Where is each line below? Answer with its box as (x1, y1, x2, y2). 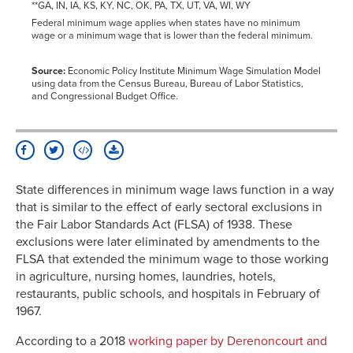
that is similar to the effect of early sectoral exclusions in (16, 199, 322, 215)
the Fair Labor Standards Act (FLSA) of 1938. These (16, 216, 292, 232)
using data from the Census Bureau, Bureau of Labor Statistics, (32, 76, 303, 90)
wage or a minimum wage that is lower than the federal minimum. (32, 29, 313, 43)
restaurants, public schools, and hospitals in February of (16, 285, 320, 302)
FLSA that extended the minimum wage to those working (16, 251, 329, 267)
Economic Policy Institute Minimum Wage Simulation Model (68, 64, 321, 77)
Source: (32, 64, 68, 77)
